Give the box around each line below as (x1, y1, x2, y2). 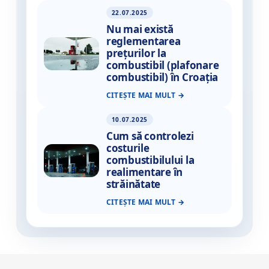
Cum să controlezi (106, 129, 194, 144)
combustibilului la (106, 153, 195, 168)
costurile (106, 141, 150, 156)
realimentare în (106, 165, 183, 180)
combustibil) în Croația (106, 70, 219, 85)
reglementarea (106, 34, 181, 49)
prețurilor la (106, 46, 166, 61)
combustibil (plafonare (106, 58, 219, 73)
